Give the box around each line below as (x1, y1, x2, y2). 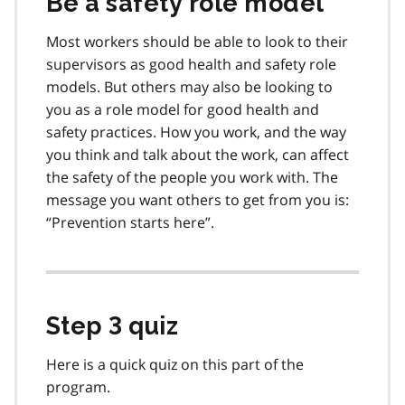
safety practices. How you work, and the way (46, 121, 346, 142)
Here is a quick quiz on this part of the (46, 353, 304, 374)
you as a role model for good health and (46, 99, 319, 119)
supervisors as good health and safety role (46, 53, 336, 74)
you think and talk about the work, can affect (46, 144, 349, 165)
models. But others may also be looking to (46, 76, 333, 97)
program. (46, 376, 110, 397)
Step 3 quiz (46, 311, 179, 340)
